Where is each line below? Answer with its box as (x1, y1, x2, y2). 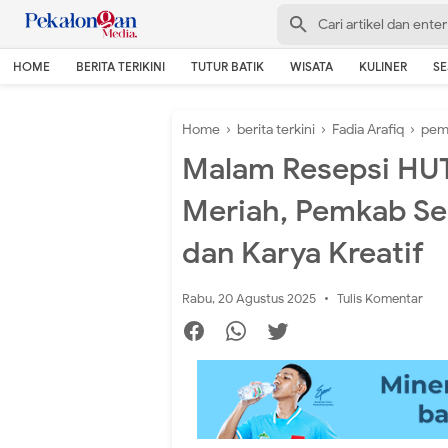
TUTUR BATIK (191, 59, 264, 74)
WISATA (290, 59, 333, 74)
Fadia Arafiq (332, 120, 404, 138)
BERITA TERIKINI (76, 59, 165, 74)
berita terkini (237, 120, 315, 138)
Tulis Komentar (337, 290, 423, 307)
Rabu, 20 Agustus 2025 (182, 290, 319, 307)
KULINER (359, 59, 407, 74)
